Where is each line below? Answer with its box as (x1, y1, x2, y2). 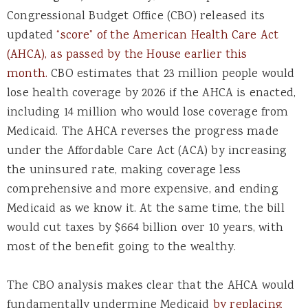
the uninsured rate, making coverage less (7, 162, 241, 180)
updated (7, 27, 57, 45)
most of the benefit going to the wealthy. (7, 239, 236, 257)
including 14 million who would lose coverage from (7, 104, 289, 122)
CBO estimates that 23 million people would (47, 65, 295, 84)
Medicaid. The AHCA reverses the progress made (7, 123, 278, 142)
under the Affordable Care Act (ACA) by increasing (7, 142, 287, 161)
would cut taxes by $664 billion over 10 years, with (7, 219, 283, 238)
